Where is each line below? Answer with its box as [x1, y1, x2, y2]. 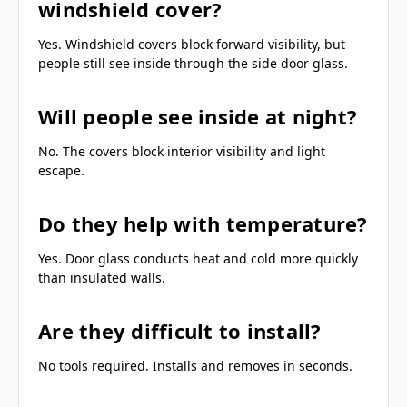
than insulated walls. [38, 268, 165, 286]
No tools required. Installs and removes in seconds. [38, 356, 356, 374]
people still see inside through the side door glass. [38, 54, 348, 72]
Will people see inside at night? [38, 102, 357, 130]
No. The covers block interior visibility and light [38, 142, 325, 160]
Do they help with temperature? [38, 209, 368, 237]
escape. [38, 161, 84, 179]
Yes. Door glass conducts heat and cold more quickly [38, 249, 358, 267]
